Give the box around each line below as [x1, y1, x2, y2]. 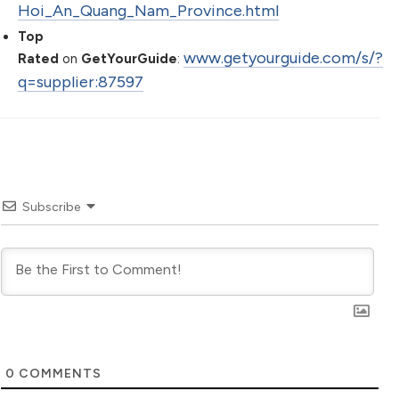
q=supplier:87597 [18, 71, 143, 92]
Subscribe [22, 199, 80, 215]
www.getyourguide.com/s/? [183, 47, 383, 68]
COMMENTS [15, 365, 102, 381]
